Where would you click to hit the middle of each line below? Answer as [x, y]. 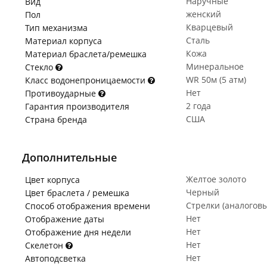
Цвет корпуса [52, 180]
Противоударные [62, 93]
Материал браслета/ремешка [86, 54]
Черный [203, 192]
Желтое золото [216, 179]
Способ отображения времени [88, 206]
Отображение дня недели [78, 232]
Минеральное [215, 66]
